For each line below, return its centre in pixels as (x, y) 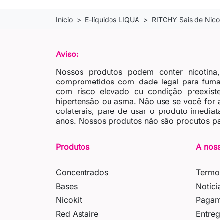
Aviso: (67, 54)
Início (64, 20)
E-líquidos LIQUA (112, 20)
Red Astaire (77, 214)
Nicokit (69, 200)
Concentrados (82, 173)
